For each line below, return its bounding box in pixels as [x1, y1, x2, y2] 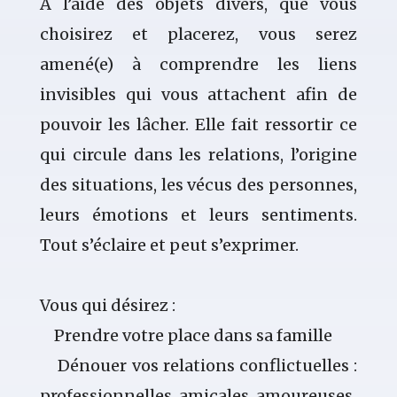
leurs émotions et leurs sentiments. [39, 205, 358, 226]
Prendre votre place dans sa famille [39, 325, 332, 346]
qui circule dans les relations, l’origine [39, 144, 358, 166]
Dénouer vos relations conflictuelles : [39, 355, 358, 377]
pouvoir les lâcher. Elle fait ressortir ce [39, 114, 358, 136]
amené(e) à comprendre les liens [39, 54, 358, 75]
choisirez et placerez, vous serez [39, 24, 358, 45]
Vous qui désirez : [39, 295, 175, 316]
